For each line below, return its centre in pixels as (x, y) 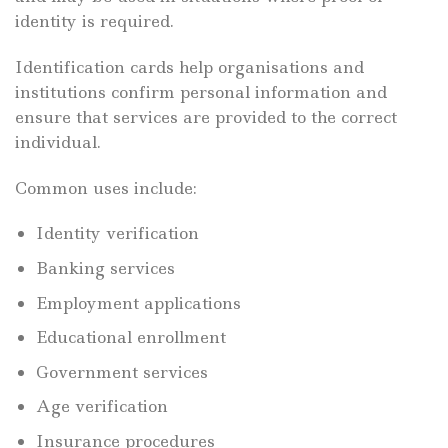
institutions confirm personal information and (201, 91)
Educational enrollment (130, 337)
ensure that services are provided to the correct (206, 116)
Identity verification (117, 233)
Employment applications (138, 302)
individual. (58, 141)
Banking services (105, 268)
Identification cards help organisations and (189, 66)
